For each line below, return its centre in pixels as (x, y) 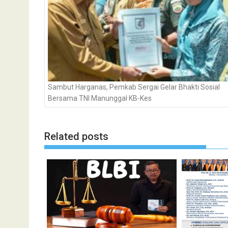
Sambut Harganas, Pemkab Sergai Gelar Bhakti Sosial (134, 87)
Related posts (76, 136)
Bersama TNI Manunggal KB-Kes (100, 98)
